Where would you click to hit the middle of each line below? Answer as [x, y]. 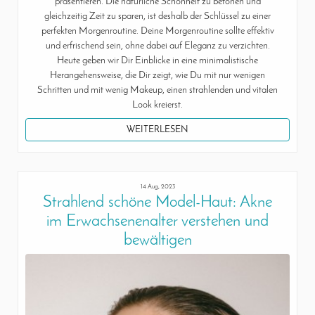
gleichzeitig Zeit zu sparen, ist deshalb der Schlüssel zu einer [157, 17]
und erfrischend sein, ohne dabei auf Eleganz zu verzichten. [157, 46]
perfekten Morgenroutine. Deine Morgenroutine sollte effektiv [157, 32]
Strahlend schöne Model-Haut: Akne [157, 202]
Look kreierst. [157, 105]
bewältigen [157, 240]
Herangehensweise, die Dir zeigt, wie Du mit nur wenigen [157, 76]
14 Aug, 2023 [157, 186]
